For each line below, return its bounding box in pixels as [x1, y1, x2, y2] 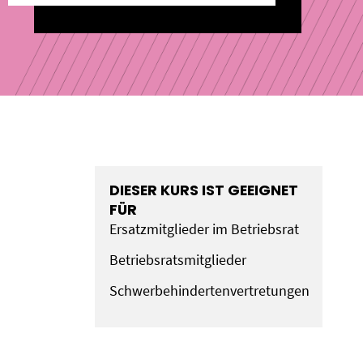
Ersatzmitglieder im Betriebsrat [109, 220, 299, 238]
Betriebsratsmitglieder [109, 250, 246, 269]
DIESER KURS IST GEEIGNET [109, 179, 298, 200]
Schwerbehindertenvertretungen [109, 281, 310, 300]
